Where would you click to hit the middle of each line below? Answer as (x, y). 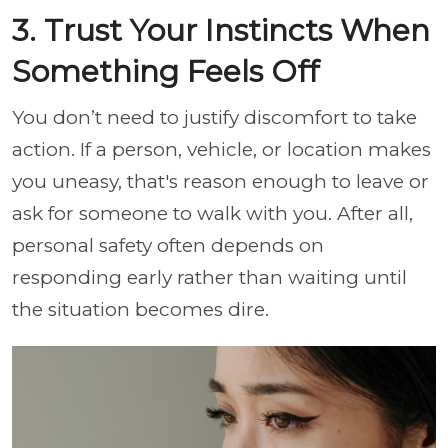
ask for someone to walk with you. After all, (212, 213)
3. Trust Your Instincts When (221, 30)
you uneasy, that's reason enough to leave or (220, 181)
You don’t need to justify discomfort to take (214, 117)
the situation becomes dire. (140, 309)
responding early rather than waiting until (209, 277)
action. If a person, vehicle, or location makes (221, 149)
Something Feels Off (165, 71)
